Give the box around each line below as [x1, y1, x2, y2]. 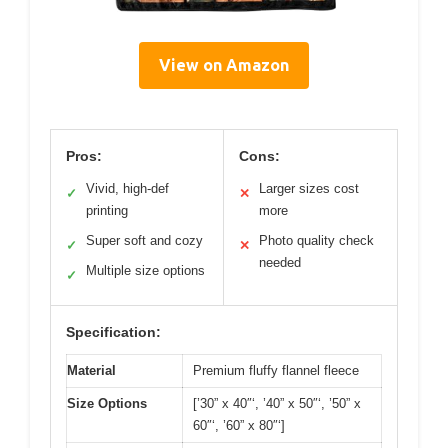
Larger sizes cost [259, 181, 359, 197]
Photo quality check [259, 233, 374, 249]
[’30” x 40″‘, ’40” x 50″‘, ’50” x [193, 396, 361, 412]
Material [67, 363, 116, 379]
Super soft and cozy [86, 233, 203, 249]
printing [86, 203, 128, 219]
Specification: [66, 324, 161, 341]
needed [259, 255, 301, 271]
